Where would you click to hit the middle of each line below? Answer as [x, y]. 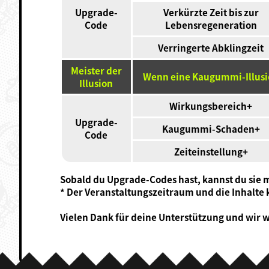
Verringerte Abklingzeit [211, 47]
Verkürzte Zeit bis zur [211, 12]
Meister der [96, 70]
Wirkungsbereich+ [211, 105]
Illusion [96, 83]
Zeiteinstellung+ [211, 151]
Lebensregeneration [211, 24]
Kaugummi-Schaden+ [211, 128]
